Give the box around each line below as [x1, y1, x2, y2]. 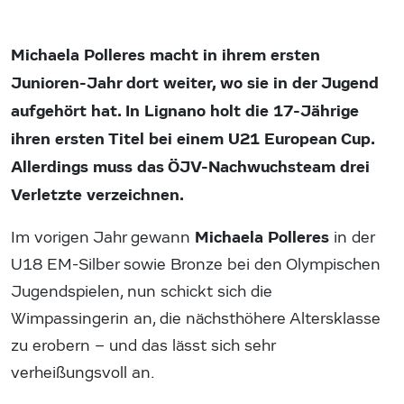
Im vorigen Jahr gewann [11, 228, 195, 248]
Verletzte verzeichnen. [11, 185, 184, 206]
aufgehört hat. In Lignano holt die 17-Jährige [11, 101, 359, 122]
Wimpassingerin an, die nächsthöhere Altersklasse [11, 309, 381, 329]
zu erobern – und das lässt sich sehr [11, 336, 275, 356]
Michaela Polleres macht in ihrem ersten [11, 45, 320, 66]
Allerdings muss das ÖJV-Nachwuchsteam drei [11, 157, 370, 178]
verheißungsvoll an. [11, 363, 155, 383]
